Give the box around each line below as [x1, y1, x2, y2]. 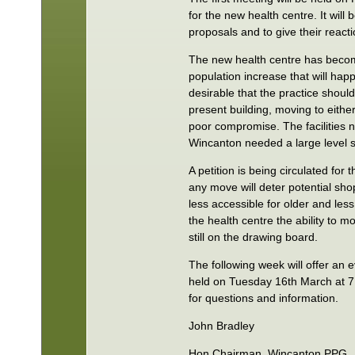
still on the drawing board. [189, 231, 319, 243]
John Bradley [189, 319, 255, 332]
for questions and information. [189, 292, 339, 304]
